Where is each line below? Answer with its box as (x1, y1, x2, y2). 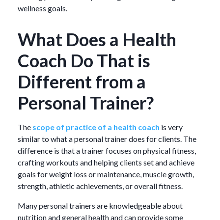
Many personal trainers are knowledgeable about (18, 200, 183, 210)
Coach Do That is (18, 49, 150, 71)
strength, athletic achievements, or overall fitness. (18, 181, 183, 191)
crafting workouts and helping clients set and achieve (18, 157, 194, 167)
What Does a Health (18, 28, 176, 50)
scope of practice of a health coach (32, 122, 160, 132)
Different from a (18, 70, 146, 92)
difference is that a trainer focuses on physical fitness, (18, 145, 196, 155)
